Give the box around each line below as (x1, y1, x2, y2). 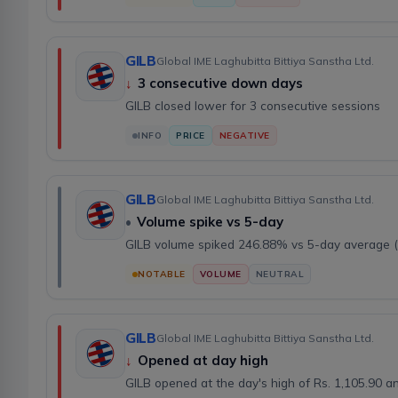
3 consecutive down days (138, 75, 303, 92)
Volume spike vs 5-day (137, 213, 283, 231)
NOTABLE (138, 268, 186, 281)
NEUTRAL (255, 268, 304, 281)
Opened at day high (138, 352, 268, 370)
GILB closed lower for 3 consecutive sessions (125, 98, 380, 114)
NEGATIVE (219, 130, 270, 142)
